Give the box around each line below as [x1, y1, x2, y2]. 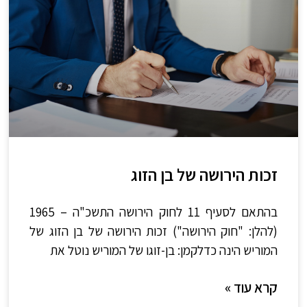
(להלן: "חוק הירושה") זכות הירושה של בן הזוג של [29, 223, 278, 240]
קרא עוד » [224, 278, 278, 297]
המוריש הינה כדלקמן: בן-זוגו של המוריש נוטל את [49, 242, 278, 259]
